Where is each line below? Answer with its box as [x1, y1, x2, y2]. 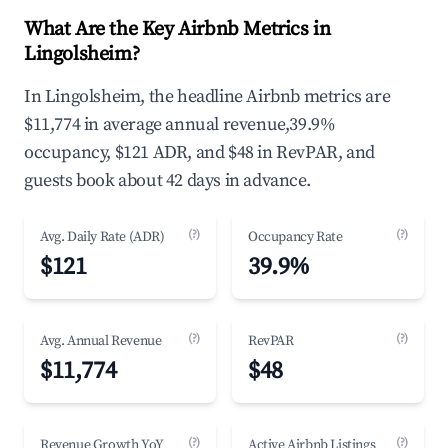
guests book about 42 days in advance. [24, 169, 311, 192]
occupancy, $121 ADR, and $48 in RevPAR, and [24, 141, 375, 164]
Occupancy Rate [248, 228, 343, 246]
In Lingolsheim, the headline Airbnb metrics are [24, 85, 391, 108]
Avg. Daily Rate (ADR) [40, 228, 165, 246]
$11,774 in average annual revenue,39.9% [24, 113, 336, 136]
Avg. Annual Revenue [40, 332, 162, 350]
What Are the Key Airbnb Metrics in [24, 17, 331, 42]
